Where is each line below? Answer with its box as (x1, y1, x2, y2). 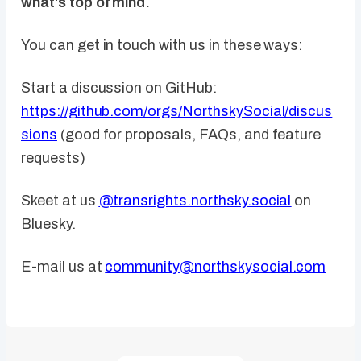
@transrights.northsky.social (98, 193, 292, 210)
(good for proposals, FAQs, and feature (56, 127, 322, 143)
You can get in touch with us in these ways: (21, 37, 303, 54)
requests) (21, 150, 85, 167)
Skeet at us (21, 193, 99, 210)
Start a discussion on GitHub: (21, 80, 217, 97)
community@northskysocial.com (105, 259, 326, 276)
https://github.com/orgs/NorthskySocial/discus (21, 103, 333, 120)
